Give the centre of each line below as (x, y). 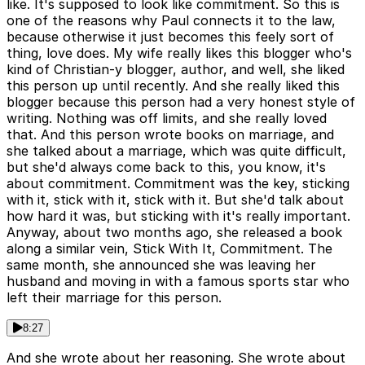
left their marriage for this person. (114, 298)
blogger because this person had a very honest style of (181, 102)
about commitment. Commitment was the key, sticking (178, 184)
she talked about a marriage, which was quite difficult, (176, 151)
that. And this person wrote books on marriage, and (170, 135)
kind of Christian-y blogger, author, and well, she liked (176, 70)
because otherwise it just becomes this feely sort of (170, 37)
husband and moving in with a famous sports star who (178, 281)
